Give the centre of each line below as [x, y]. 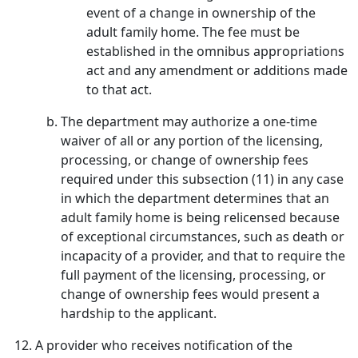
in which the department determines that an [195, 198]
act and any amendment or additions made [217, 70]
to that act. [119, 89]
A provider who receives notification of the [164, 345]
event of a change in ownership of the [201, 13]
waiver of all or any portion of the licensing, [192, 141]
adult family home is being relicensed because [200, 217]
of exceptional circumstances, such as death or [203, 237]
